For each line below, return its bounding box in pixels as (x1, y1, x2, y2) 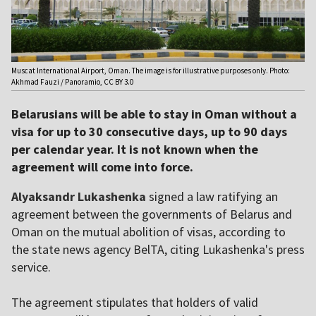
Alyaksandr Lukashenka (11, 188, 146, 205)
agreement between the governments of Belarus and (11, 206, 292, 223)
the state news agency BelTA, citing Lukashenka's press (11, 241, 305, 258)
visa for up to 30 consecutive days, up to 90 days (11, 123, 287, 140)
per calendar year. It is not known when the (11, 141, 258, 158)
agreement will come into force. (11, 159, 193, 176)
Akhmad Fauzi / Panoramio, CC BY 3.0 (11, 77, 133, 87)
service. (11, 259, 51, 276)
